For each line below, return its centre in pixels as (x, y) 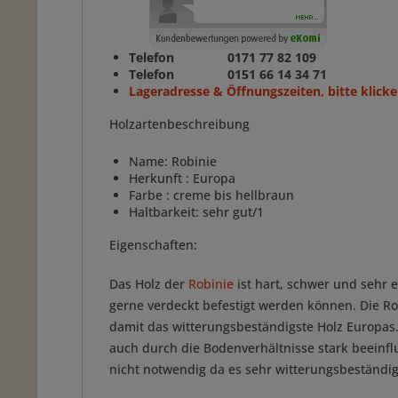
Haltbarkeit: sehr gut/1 (196, 212)
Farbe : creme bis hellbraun (213, 195)
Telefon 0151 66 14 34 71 (228, 74)
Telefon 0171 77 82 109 (224, 57)
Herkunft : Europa (182, 178)
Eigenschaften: (153, 245)
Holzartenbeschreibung (179, 124)
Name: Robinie (173, 161)
